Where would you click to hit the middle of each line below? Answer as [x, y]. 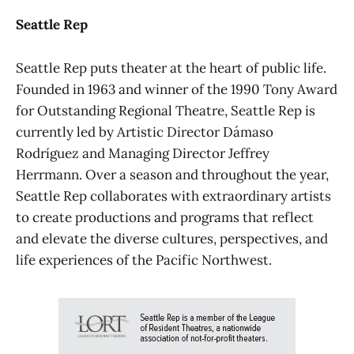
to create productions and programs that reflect [165, 217]
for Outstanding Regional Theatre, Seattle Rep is [166, 110]
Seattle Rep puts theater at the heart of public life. [171, 68]
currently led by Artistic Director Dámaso [145, 132]
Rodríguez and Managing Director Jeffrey [143, 153]
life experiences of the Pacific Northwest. [144, 260]
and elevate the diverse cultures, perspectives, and [172, 238]
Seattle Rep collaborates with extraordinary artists [173, 196]
